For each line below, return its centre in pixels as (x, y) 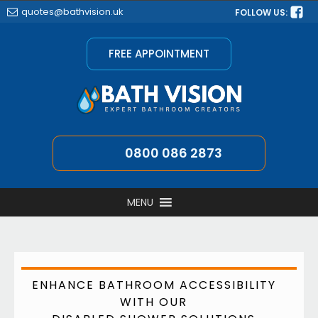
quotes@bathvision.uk (72, 11)
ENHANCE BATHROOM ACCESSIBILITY (154, 285)
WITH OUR (154, 302)
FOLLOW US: (262, 12)
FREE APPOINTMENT (159, 54)
